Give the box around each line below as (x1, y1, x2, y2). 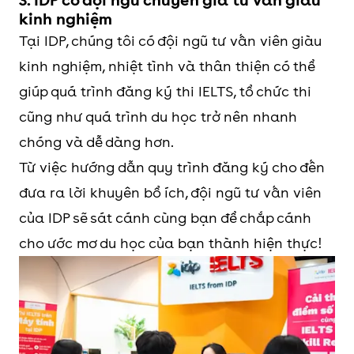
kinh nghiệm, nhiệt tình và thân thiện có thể (19, 58, 314, 74)
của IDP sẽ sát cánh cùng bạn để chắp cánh (19, 209, 311, 226)
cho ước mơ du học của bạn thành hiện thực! (19, 235, 322, 251)
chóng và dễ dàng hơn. (19, 134, 174, 150)
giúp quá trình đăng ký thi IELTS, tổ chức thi (19, 83, 311, 100)
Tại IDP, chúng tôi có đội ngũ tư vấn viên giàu (19, 32, 322, 49)
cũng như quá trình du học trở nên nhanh (19, 108, 297, 125)
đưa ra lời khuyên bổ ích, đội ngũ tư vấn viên (19, 184, 322, 201)
